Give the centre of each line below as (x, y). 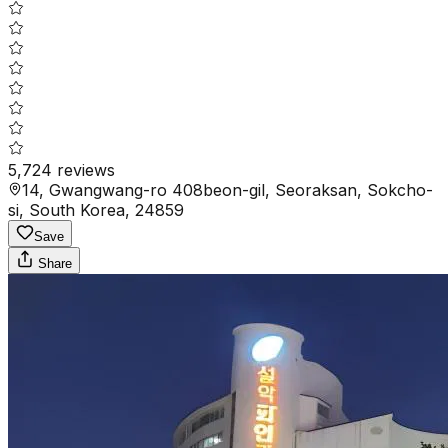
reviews (83, 169)
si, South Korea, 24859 (96, 209)
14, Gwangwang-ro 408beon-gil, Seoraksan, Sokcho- (227, 189)
